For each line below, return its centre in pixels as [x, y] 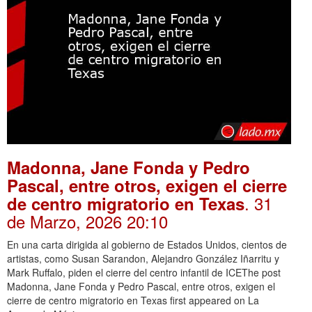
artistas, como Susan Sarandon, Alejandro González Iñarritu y [143, 258]
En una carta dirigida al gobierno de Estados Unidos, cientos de [147, 244]
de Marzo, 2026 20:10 [87, 221]
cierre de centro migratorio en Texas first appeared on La [133, 300]
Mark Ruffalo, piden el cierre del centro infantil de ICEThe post [144, 272]
